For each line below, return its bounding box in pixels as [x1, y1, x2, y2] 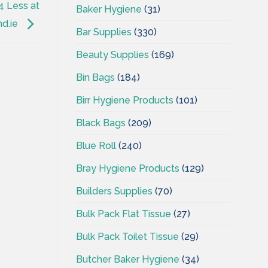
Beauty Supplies [76, 48, 149, 60]
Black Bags [76, 117, 126, 129]
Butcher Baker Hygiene [76, 253, 179, 265]
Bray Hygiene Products [76, 162, 179, 174]
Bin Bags [76, 71, 115, 83]
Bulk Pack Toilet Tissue [76, 230, 179, 242]
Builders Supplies [76, 185, 153, 197]
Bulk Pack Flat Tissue [76, 208, 171, 220]
